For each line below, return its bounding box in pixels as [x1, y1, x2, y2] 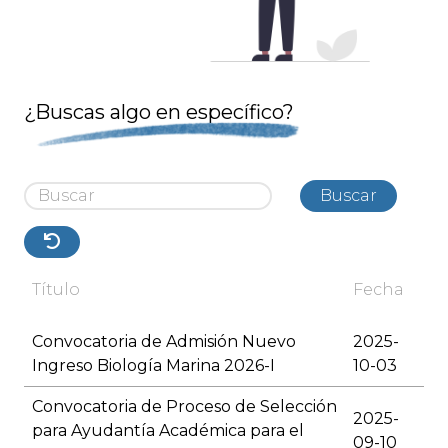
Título [32, 280, 80, 300]
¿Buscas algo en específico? [24, 100, 294, 125]
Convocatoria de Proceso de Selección [32, 397, 337, 417]
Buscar [320, 186, 377, 206]
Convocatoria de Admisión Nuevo [32, 332, 296, 352]
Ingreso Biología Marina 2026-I [32, 356, 275, 376]
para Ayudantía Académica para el [32, 421, 304, 441]
